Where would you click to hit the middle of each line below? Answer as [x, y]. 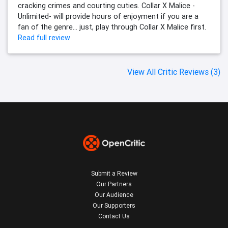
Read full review [44, 38]
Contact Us [114, 216]
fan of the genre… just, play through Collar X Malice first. [112, 27]
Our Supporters [114, 206]
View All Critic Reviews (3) [174, 72]
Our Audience [114, 195]
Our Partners [114, 184]
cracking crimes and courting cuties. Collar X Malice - [106, 6]
